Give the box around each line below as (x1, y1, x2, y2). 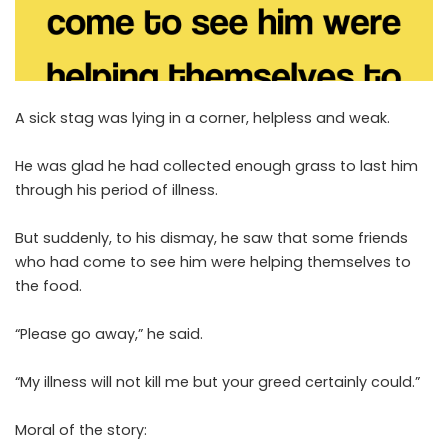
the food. (15, 276, 82, 297)
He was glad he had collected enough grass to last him (15, 156, 418, 177)
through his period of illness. (15, 180, 218, 201)
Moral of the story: (15, 420, 147, 441)
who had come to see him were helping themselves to (15, 252, 411, 273)
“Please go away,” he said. (15, 324, 203, 345)
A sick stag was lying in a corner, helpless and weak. (15, 108, 390, 129)
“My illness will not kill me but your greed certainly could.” (15, 372, 420, 393)
